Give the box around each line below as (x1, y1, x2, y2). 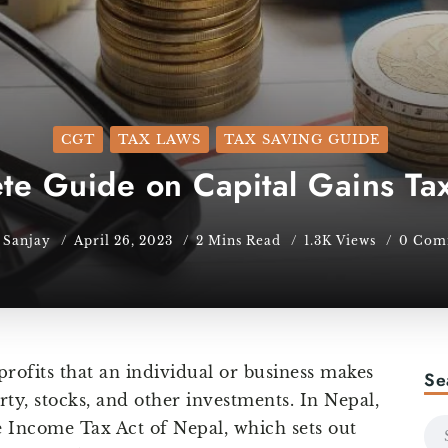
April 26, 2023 (74, 233, 173, 249)
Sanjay (3, 233, 55, 249)
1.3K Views (304, 233, 376, 249)
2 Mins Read (196, 233, 285, 249)
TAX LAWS (118, 132, 201, 148)
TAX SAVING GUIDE (224, 132, 380, 148)
